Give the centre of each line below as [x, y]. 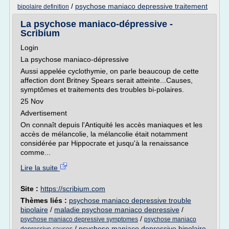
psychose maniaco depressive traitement [141, 6]
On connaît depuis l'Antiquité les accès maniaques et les [111, 125]
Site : [30, 189]
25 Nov [32, 101]
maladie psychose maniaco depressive [117, 210]
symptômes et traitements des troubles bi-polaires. [102, 89]
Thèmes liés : [45, 200]
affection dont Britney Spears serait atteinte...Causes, [107, 80]
